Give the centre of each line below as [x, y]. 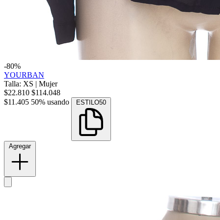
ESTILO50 [91, 103]
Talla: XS [20, 84]
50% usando [50, 102]
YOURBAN [24, 75]
